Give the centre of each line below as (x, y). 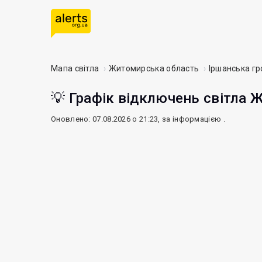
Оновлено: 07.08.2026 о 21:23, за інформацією (137, 119)
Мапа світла (75, 68)
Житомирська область (154, 68)
